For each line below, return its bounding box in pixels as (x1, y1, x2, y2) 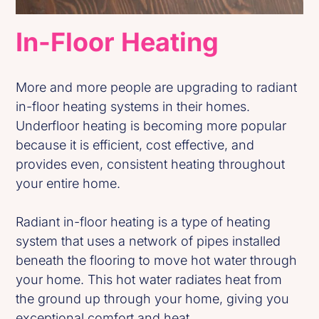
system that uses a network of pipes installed (16, 234, 281, 249)
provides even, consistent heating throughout (16, 157, 286, 172)
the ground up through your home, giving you (16, 291, 290, 307)
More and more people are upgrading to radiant (16, 80, 298, 95)
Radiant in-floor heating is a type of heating (16, 214, 271, 230)
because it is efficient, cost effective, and (16, 137, 255, 153)
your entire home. (16, 176, 121, 192)
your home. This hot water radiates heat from (16, 272, 283, 288)
